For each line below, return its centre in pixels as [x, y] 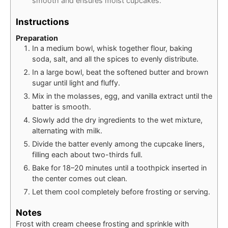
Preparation [37, 38]
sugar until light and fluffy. [76, 82]
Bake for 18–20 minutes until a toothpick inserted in [119, 167]
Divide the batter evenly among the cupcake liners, [118, 144]
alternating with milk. [67, 130]
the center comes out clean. [80, 178]
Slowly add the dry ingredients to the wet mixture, [117, 120]
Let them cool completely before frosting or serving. [121, 191]
